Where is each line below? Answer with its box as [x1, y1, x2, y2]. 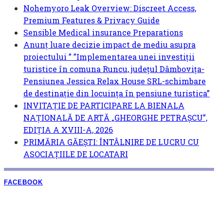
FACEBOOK [4, 179, 43, 186]
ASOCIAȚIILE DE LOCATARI [23, 149, 128, 160]
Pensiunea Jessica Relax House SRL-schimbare [23, 76, 206, 87]
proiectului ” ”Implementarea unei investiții [23, 52, 195, 62]
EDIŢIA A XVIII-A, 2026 [23, 125, 113, 135]
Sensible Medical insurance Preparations [23, 27, 183, 38]
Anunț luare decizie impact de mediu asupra [23, 39, 196, 50]
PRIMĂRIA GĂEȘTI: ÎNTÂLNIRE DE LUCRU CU [23, 137, 199, 147]
